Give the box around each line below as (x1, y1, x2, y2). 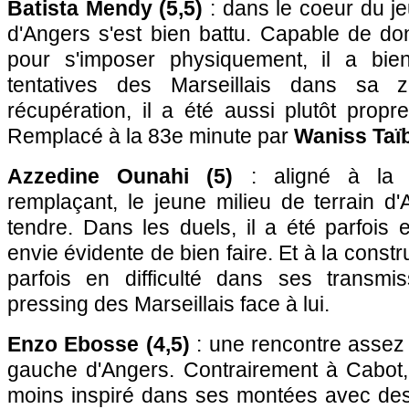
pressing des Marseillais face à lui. (7, 292, 330, 316)
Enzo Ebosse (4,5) (7, 332, 190, 356)
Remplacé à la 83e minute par (7, 124, 294, 148)
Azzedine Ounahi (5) (7, 164, 234, 188)
